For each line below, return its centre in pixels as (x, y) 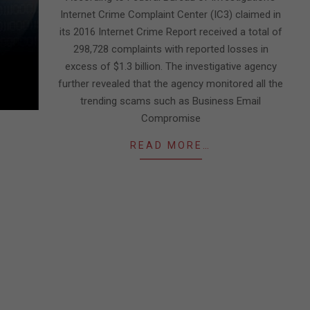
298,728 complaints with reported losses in (171, 49)
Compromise (171, 118)
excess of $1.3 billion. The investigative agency (171, 66)
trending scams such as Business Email (171, 101)
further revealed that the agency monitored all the (171, 84)
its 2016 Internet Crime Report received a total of (171, 32)
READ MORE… (171, 145)
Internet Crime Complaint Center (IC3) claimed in (171, 15)
